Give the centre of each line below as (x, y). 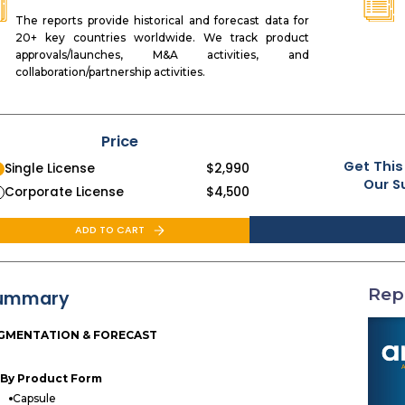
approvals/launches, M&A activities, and (162, 55)
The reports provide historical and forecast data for (162, 21)
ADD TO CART (110, 231)
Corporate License (65, 193)
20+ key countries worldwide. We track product (162, 38)
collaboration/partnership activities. (110, 72)
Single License (50, 169)
